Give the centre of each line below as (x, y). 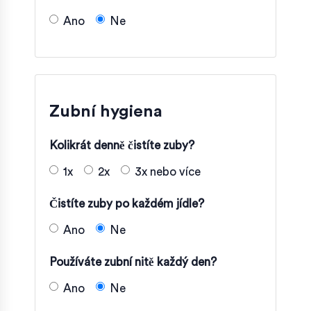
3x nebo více (168, 171)
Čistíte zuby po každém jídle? (127, 203)
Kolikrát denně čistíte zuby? (122, 145)
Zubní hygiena (106, 111)
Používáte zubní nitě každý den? (133, 262)
